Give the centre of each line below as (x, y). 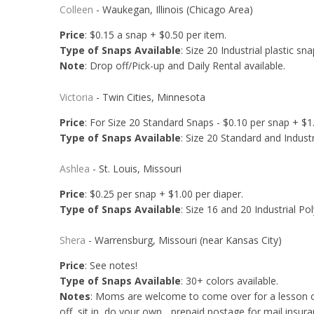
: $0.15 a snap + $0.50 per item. (157, 35)
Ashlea (74, 169)
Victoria (76, 97)
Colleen (76, 10)
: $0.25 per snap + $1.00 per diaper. (165, 194)
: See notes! (112, 266)
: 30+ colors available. (229, 281)
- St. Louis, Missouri (135, 169)
